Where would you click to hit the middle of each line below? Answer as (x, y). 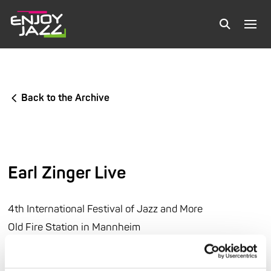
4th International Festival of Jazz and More (106, 209)
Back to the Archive (66, 98)
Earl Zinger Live (67, 173)
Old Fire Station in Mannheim (74, 227)
